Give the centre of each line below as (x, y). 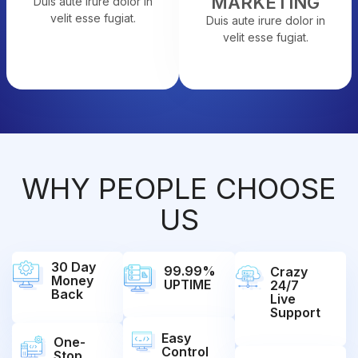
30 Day (74, 267)
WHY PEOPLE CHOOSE (179, 189)
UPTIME (189, 285)
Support (296, 313)
